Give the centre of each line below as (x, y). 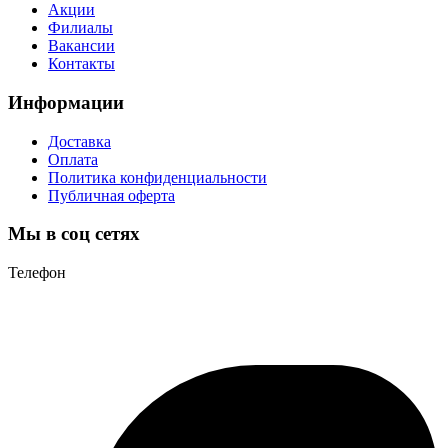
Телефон (37, 272)
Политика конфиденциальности (157, 177)
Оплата (73, 159)
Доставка (79, 141)
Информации (66, 102)
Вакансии (81, 46)
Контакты (81, 64)
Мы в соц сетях (74, 234)
